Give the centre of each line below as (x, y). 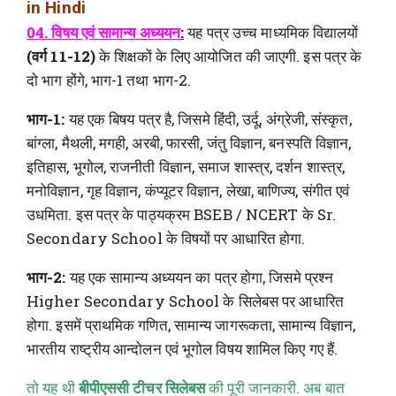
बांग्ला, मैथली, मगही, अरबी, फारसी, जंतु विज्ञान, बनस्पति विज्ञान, (189, 142)
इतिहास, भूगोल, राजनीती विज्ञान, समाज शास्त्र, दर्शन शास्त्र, (186, 166)
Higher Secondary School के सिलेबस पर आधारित (185, 301)
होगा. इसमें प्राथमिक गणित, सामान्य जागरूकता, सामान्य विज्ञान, (191, 324)
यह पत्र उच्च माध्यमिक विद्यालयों (271, 32)
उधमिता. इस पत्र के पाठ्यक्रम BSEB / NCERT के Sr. (181, 214)
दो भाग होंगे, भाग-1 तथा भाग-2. (109, 80)
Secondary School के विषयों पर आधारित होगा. (166, 238)
